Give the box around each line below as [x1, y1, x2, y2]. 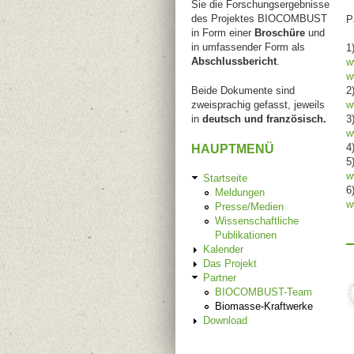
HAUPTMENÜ [191, 141, 274, 156]
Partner [203, 272, 236, 284]
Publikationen [215, 229, 277, 242]
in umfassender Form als [191, 40, 305, 53]
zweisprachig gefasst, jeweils [191, 99, 325, 111]
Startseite [203, 172, 247, 185]
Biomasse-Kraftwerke [215, 300, 313, 313]
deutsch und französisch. [202, 113, 326, 126]
